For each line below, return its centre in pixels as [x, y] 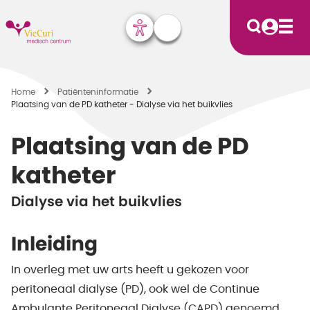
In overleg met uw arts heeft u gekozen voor [130, 270]
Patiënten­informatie [98, 92]
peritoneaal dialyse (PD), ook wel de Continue [135, 289]
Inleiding [54, 245]
